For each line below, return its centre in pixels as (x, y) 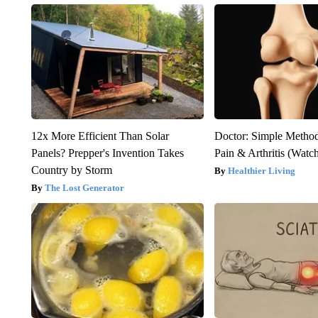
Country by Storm (71, 170)
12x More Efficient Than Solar (100, 136)
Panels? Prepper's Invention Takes (107, 153)
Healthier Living (262, 170)
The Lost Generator (84, 187)
